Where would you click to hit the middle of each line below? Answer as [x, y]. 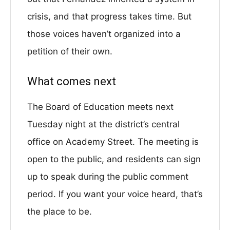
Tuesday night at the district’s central [103, 124]
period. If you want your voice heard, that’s [115, 194]
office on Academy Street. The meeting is [113, 142]
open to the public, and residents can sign [114, 159]
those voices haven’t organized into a [104, 34]
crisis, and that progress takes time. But [109, 16]
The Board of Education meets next [100, 107]
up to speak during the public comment [108, 177]
